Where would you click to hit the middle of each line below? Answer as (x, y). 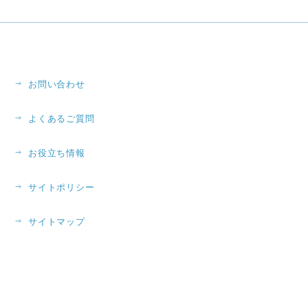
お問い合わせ (57, 84)
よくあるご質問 (62, 119)
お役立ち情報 (57, 153)
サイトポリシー (62, 187)
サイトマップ (57, 222)
